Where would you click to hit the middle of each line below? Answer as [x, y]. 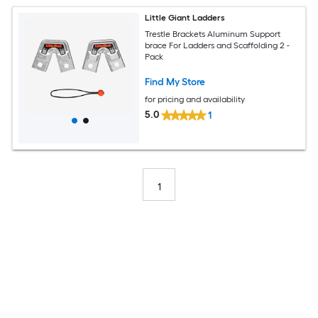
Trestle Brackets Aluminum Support [213, 34]
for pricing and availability [195, 99]
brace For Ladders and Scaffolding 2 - [218, 45]
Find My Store [175, 82]
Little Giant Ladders [185, 18]
